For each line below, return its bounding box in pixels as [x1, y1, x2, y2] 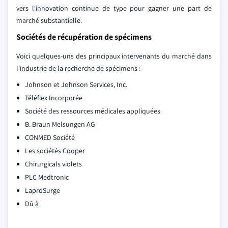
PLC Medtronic [25, 173, 69, 182]
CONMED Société [25, 133, 75, 142]
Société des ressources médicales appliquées [25, 106, 160, 116]
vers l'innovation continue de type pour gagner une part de [16, 4, 212, 13]
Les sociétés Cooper [25, 146, 85, 155]
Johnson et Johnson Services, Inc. [25, 80, 127, 89]
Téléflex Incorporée [25, 93, 82, 102]
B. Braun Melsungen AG [25, 120, 95, 129]
